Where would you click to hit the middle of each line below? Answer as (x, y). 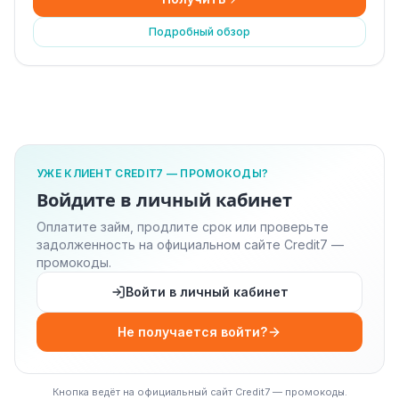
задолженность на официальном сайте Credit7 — (190, 244)
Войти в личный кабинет (207, 292)
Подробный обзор (199, 32)
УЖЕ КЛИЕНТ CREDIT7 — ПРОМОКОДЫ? (153, 173)
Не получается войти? (192, 332)
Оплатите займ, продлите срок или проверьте (183, 227)
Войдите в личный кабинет (164, 200)
